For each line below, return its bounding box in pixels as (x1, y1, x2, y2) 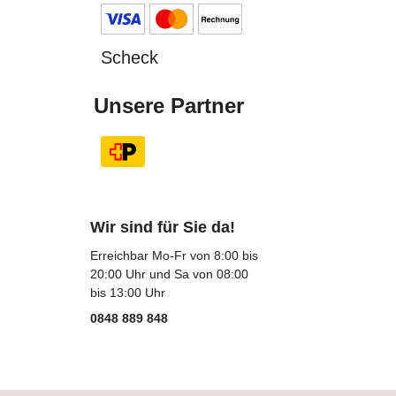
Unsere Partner (94, 94, 244, 118)
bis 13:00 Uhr (90, 286, 165, 300)
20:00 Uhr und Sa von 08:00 (90, 267, 248, 281)
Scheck (101, 48, 158, 67)
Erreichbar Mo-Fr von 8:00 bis (90, 248, 258, 263)
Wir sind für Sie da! (90, 218, 235, 236)
